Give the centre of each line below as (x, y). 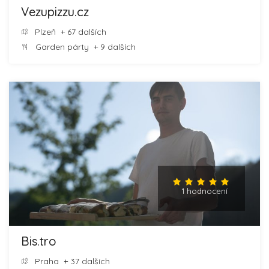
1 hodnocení (204, 191)
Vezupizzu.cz (55, 11)
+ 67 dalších (81, 32)
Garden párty (62, 47)
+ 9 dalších (112, 47)
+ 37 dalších (84, 261)
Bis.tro (39, 241)
